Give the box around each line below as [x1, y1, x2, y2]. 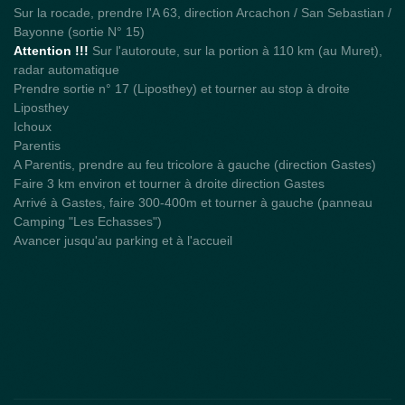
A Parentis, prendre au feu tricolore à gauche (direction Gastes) [14, 157, 376, 173]
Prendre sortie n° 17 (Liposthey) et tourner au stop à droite [14, 81, 350, 97]
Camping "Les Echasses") [14, 214, 162, 230]
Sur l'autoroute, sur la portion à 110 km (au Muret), [89, 43, 382, 59]
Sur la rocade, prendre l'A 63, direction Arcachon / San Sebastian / [14, 5, 391, 21]
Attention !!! [14, 43, 89, 59]
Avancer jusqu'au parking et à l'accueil [14, 233, 232, 249]
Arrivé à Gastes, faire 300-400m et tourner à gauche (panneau [14, 195, 372, 211]
